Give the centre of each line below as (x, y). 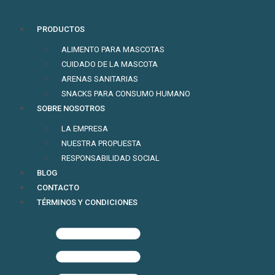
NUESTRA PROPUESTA (101, 143)
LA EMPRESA (85, 129)
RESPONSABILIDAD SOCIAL (110, 158)
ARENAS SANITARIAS (100, 79)
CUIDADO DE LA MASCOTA (110, 64)
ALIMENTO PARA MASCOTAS (113, 49)
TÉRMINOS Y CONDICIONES (87, 202)
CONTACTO (58, 188)
